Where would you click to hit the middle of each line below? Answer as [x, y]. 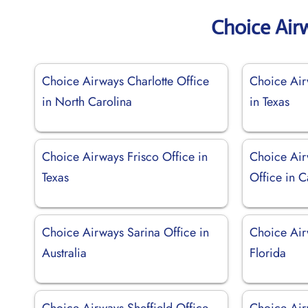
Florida [268, 253]
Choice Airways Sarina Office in [125, 232]
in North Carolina [87, 101]
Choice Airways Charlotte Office [125, 81]
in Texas [270, 101]
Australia [64, 253]
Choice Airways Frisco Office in [125, 156]
